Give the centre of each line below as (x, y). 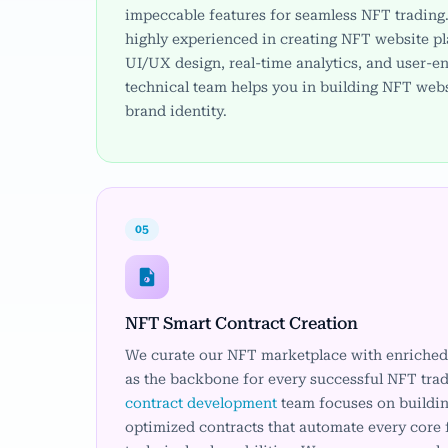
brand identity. (176, 111)
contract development (201, 403)
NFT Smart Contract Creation (241, 323)
